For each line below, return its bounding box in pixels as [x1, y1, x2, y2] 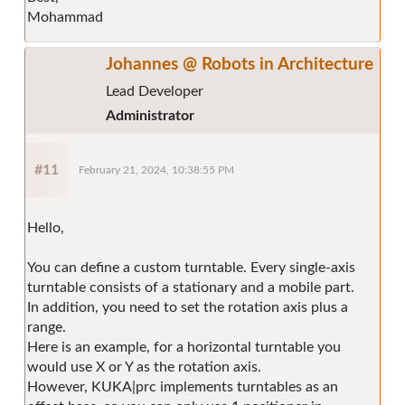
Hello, [27, 220, 64, 235]
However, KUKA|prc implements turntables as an [27, 379, 338, 394]
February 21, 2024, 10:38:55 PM [79, 165, 234, 175]
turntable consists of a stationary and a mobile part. [27, 279, 354, 295]
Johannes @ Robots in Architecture [106, 55, 373, 73]
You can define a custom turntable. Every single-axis [27, 259, 355, 275]
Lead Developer [106, 83, 203, 99]
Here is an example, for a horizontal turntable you [27, 339, 341, 354]
